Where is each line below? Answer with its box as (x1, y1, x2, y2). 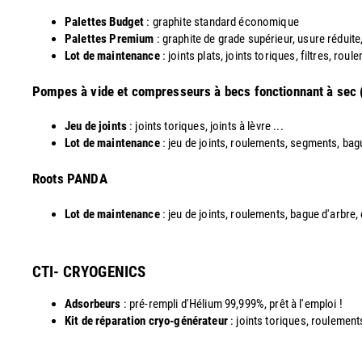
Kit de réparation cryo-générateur (65, 313, 228, 328)
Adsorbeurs (65, 296, 121, 311)
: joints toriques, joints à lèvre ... (126, 119, 284, 134)
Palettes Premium (65, 32, 154, 47)
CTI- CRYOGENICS (32, 262, 146, 281)
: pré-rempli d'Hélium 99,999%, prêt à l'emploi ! (120, 296, 343, 311)
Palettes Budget (65, 15, 147, 30)
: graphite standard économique (146, 15, 299, 30)
